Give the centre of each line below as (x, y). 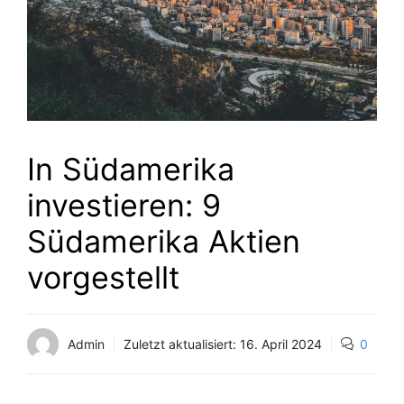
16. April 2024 (281, 344)
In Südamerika (131, 169)
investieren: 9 (124, 205)
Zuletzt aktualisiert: (182, 344)
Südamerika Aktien (164, 241)
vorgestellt (103, 277)
